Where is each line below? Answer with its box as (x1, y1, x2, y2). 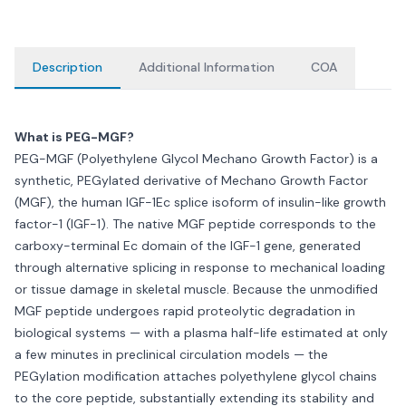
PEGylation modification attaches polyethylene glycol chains (14, 368, 377, 384)
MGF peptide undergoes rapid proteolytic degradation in (14, 303, 355, 319)
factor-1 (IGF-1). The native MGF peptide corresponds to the (14, 216, 376, 232)
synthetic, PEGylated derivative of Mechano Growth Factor (14, 172, 368, 188)
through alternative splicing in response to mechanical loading (14, 259, 385, 275)
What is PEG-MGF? (14, 129, 134, 145)
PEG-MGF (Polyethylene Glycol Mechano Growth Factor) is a (14, 150, 378, 167)
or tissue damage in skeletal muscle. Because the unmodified (14, 281, 378, 297)
